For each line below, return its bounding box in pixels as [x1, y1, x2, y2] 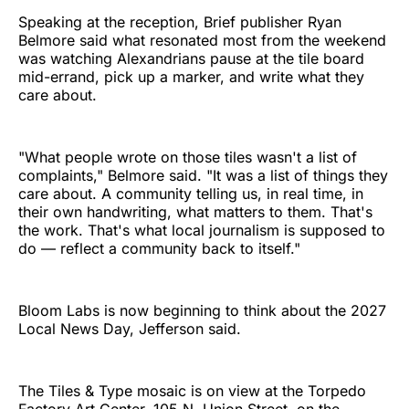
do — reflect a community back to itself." [18, 239, 300, 258]
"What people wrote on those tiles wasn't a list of [18, 148, 357, 167]
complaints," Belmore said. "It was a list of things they [18, 166, 388, 185]
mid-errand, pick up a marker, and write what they [18, 68, 364, 87]
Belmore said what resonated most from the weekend [18, 31, 386, 50]
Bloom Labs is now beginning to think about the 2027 [18, 301, 386, 320]
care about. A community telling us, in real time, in [18, 184, 363, 204]
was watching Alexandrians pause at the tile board [18, 49, 364, 68]
